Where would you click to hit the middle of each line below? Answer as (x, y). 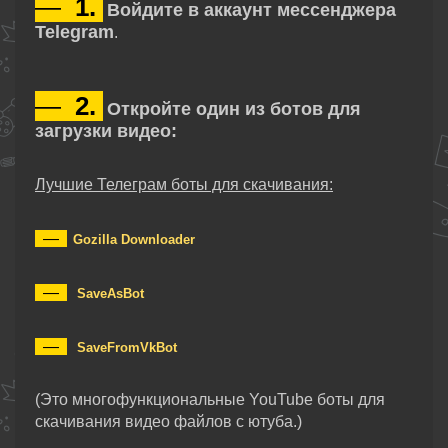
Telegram (74, 32)
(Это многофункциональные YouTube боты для (210, 399)
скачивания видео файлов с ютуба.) (168, 421)
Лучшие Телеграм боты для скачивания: (184, 184)
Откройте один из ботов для (234, 109)
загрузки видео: (106, 131)
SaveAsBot (110, 293)
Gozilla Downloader (134, 239)
